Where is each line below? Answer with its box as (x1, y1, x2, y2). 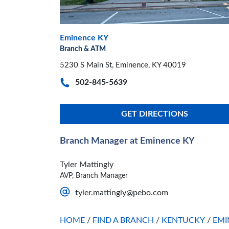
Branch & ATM (60, 45, 106, 53)
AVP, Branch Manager (60, 172, 128, 180)
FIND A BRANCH (93, 216, 154, 225)
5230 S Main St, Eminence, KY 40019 (60, 61, 186, 70)
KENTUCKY (162, 216, 205, 225)
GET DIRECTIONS (121, 110, 188, 119)
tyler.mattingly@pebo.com (75, 189, 168, 197)
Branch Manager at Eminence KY (60, 136, 195, 146)
